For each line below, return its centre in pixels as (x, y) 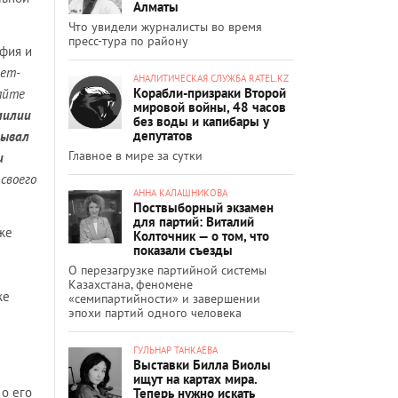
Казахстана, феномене (131, 284)
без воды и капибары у (201, 121)
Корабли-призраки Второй (210, 92)
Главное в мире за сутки (135, 155)
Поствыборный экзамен (203, 207)
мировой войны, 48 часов (210, 107)
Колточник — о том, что (201, 235)
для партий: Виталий (194, 221)
